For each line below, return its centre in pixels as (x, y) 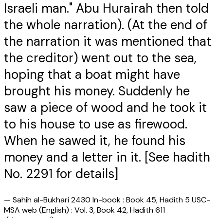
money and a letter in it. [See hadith (107, 157)
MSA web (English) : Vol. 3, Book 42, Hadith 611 (84, 210)
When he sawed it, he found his (95, 141)
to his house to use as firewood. (96, 124)
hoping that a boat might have (92, 75)
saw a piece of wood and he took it (105, 108)
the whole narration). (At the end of (106, 25)
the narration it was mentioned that (108, 42)
